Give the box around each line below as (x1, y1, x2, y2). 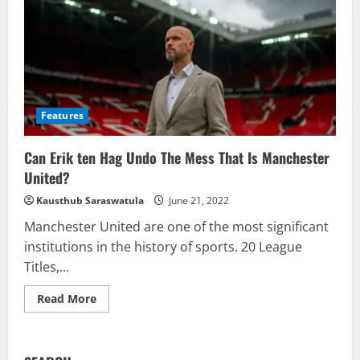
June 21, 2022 (166, 193, 229, 207)
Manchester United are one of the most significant (24, 217, 329, 235)
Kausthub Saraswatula (36, 193, 144, 207)
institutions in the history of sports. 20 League (24, 237, 302, 256)
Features (41, 108, 84, 122)
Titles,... (24, 257, 69, 276)
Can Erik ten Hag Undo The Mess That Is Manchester (24, 146, 329, 168)
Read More (37, 290, 96, 306)
